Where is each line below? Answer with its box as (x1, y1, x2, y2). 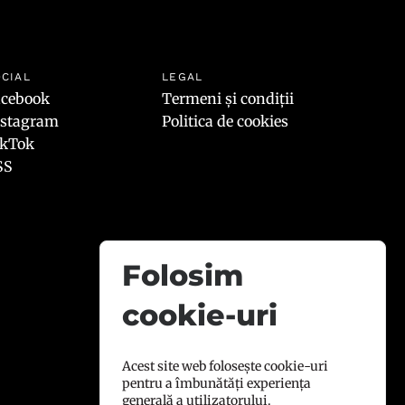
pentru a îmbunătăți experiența (122, 375, 312, 392)
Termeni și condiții (162, 89, 295, 108)
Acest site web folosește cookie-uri (122, 358, 329, 375)
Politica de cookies (162, 111, 289, 130)
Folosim (122, 257, 244, 293)
